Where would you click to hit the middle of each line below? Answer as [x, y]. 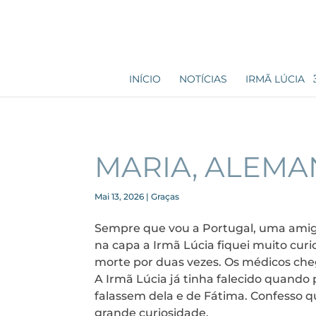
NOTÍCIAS [203, 79]
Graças [165, 196]
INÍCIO [145, 79]
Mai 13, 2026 [120, 196]
